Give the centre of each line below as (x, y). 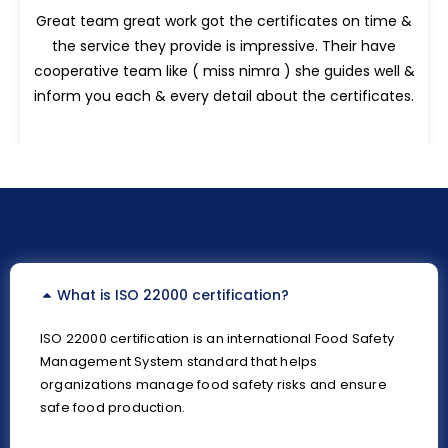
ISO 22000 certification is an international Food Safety (217, 339)
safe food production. (113, 408)
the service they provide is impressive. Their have (224, 45)
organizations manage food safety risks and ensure (213, 385)
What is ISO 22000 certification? (172, 295)
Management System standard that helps (179, 362)
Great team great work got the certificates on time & (224, 20)
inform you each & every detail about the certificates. (224, 95)
